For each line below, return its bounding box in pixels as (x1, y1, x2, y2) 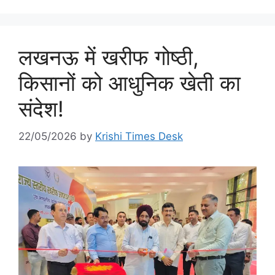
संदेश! (18, 96, 64, 122)
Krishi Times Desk (95, 130, 183, 142)
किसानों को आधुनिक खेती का (18, 70, 241, 96)
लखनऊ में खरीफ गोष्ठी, (18, 44, 199, 71)
